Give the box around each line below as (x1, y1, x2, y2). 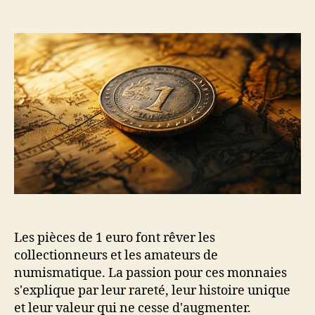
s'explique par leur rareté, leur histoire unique (14, 282, 290, 299)
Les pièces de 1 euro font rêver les (14, 229, 215, 246)
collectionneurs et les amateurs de (14, 247, 218, 264)
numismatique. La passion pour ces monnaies (14, 264, 287, 281)
